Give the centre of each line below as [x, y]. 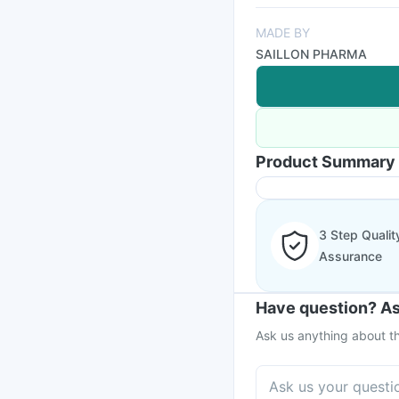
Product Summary [326, 162]
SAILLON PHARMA [311, 54]
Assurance [350, 256]
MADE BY [283, 33]
